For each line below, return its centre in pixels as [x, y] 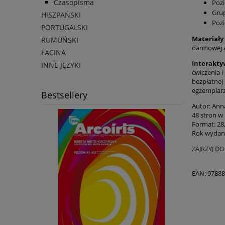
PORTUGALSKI [65, 28]
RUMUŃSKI [60, 40]
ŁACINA [53, 53]
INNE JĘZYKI [61, 65]
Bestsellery [64, 95]
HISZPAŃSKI [61, 15]
